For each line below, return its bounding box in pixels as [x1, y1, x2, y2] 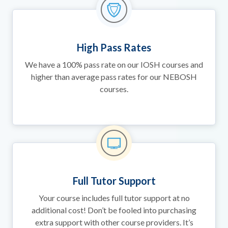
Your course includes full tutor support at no [38, 193, 190, 203]
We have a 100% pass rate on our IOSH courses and [25, 60, 203, 70]
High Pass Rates [77, 41, 151, 54]
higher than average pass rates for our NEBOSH [31, 72, 197, 82]
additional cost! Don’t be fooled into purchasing [32, 205, 196, 215]
